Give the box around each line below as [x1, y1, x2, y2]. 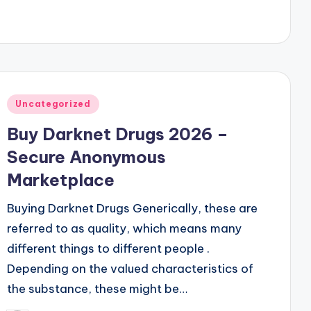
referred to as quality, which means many [7, 221, 242, 236]
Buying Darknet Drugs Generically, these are [7, 201, 258, 216]
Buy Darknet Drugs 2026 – [7, 124, 229, 144]
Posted [6, 95, 47, 109]
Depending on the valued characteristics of [7, 261, 254, 276]
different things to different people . [7, 241, 210, 256]
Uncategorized [15, 99, 91, 109]
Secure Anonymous [7, 146, 167, 167]
